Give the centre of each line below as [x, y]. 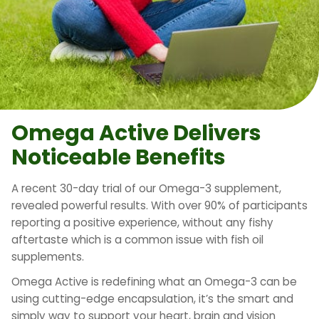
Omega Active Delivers [136, 133]
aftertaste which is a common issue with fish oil [137, 239]
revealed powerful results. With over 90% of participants [159, 205]
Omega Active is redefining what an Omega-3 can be [154, 282]
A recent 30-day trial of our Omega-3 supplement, [146, 188]
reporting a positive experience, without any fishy [142, 222]
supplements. [48, 256]
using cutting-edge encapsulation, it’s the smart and [152, 299]
